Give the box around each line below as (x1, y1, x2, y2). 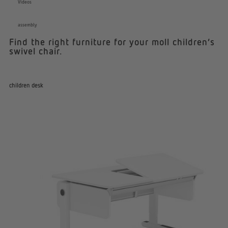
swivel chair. (9, 45, 63, 56)
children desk (9, 81, 43, 89)
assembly (17, 21, 37, 28)
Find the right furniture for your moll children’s (9, 36, 215, 47)
